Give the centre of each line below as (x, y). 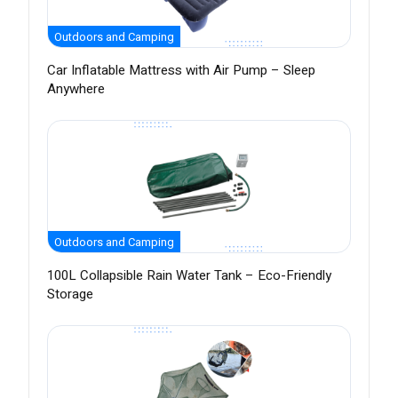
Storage (70, 295)
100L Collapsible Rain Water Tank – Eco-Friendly (189, 276)
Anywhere (76, 89)
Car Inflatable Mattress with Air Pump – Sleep (181, 71)
